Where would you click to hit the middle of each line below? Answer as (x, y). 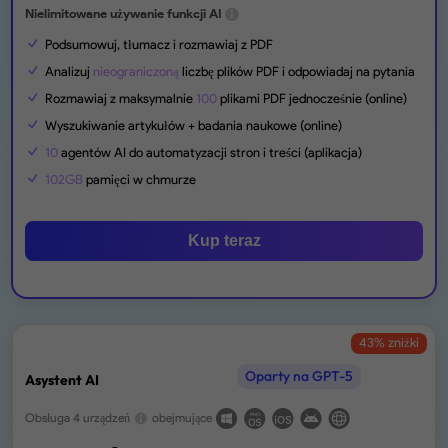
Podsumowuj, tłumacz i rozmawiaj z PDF (159, 44)
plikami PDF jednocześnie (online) (312, 98)
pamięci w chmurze (140, 179)
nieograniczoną (136, 71)
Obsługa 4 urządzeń (78, 418)
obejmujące (182, 418)
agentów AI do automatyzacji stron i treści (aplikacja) (210, 152)
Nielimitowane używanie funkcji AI (124, 13)
